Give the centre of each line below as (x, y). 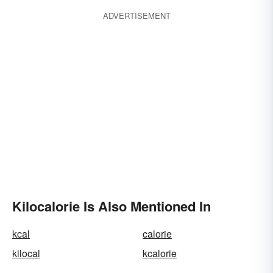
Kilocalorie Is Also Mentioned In (112, 206)
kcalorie (160, 253)
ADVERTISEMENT (136, 16)
